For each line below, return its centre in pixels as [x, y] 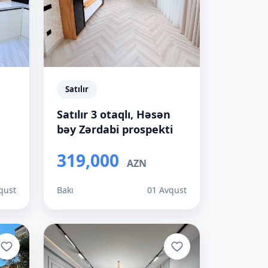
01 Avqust [167, 190]
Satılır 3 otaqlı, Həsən [114, 114]
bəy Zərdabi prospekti [115, 129]
